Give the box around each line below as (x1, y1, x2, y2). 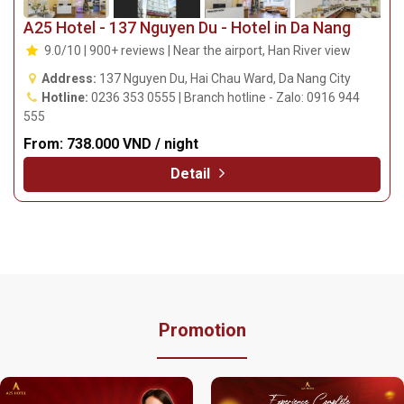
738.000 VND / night (67, 134, 198, 152)
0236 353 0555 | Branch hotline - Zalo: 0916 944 (87, 89, 360, 105)
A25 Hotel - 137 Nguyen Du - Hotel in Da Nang (23, 17, 351, 37)
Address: (41, 70, 96, 86)
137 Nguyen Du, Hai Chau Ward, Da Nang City (96, 70, 353, 86)
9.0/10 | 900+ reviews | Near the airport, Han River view (41, 42, 351, 58)
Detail (170, 164, 215, 182)
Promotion (158, 318, 246, 341)
